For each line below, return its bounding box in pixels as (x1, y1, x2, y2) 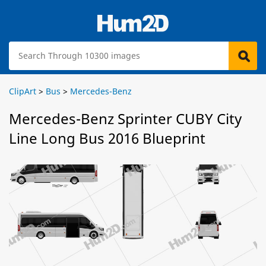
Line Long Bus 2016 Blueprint (9, 128, 205, 148)
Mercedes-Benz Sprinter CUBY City (9, 109, 242, 128)
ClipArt (9, 85, 36, 97)
